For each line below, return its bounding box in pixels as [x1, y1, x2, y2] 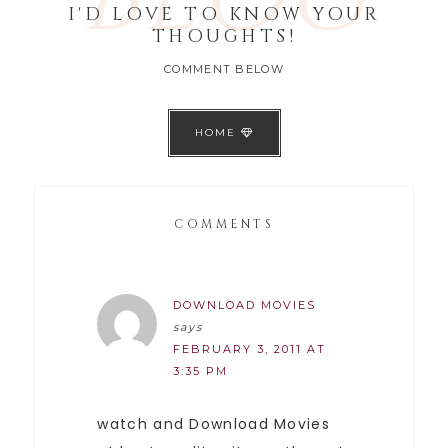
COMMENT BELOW [164, 61, 284, 76]
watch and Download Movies [97, 413, 330, 434]
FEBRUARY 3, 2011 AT [173, 341, 327, 356]
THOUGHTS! [151, 23, 297, 49]
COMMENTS [174, 215, 274, 232]
